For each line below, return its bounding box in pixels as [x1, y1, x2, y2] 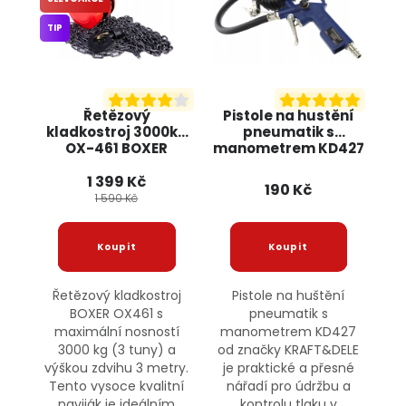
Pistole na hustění [222, 106, 354, 126]
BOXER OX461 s [70, 304, 164, 324]
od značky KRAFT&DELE [217, 341, 360, 360]
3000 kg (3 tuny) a [57, 341, 176, 360]
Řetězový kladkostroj [52, 286, 181, 305]
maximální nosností [53, 323, 179, 342]
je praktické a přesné [222, 359, 354, 378]
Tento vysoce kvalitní [49, 377, 185, 396]
